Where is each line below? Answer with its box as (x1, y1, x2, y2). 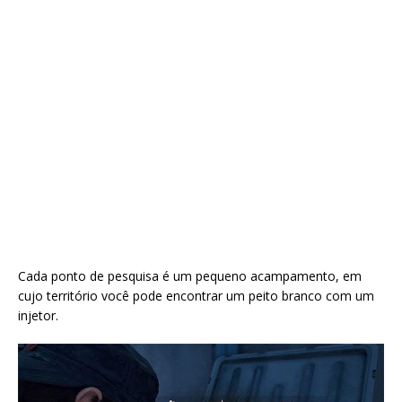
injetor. (18, 307, 58, 325)
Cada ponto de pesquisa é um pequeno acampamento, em (18, 267, 362, 285)
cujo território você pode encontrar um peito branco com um (18, 287, 374, 305)
